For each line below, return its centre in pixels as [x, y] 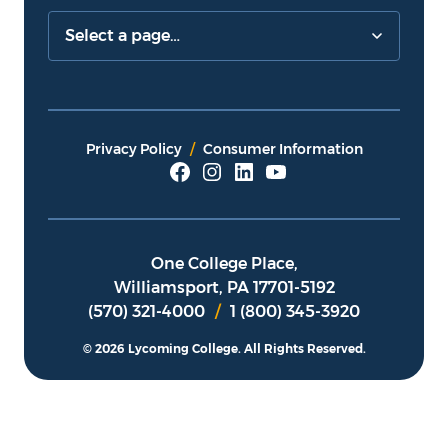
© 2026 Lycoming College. [163, 349]
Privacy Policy [133, 149]
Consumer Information [282, 149]
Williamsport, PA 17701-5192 [224, 288]
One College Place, [224, 264]
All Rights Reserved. [304, 349]
